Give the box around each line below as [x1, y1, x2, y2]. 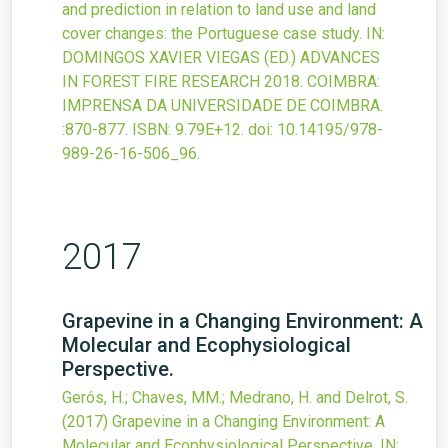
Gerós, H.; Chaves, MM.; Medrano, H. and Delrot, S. [62, 388, 408, 408]
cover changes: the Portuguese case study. [62, 24, 362, 44]
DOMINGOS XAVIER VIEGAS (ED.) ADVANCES [62, 48, 380, 68]
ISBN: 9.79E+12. [132, 120, 244, 140]
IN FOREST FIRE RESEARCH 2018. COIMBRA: [62, 72, 380, 92]
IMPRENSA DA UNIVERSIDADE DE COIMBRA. [62, 96, 383, 116]
